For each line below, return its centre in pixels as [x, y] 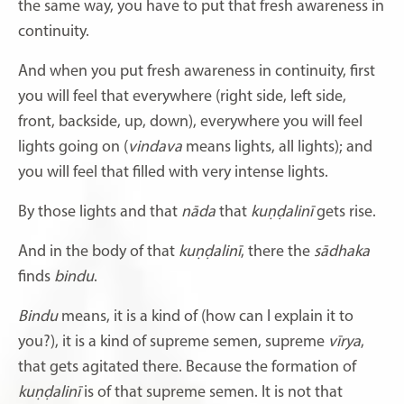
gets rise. [344, 212]
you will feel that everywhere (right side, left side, [182, 96]
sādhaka [342, 252]
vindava [155, 147]
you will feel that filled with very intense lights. [173, 172]
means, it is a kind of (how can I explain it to [206, 317]
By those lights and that [100, 212]
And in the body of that [98, 252]
